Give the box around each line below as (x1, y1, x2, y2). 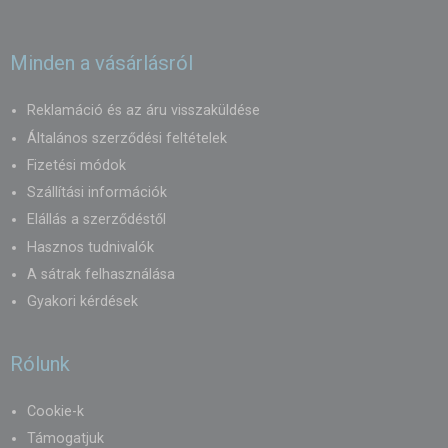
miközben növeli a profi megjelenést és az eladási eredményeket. (10, 13, 416, 31)
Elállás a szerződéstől (27, 211, 166, 229)
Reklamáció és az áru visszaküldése (27, 102, 260, 120)
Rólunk (10, 351, 70, 376)
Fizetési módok (27, 156, 126, 174)
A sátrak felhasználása (27, 266, 175, 284)
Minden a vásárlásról (10, 51, 193, 76)
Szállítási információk (27, 184, 167, 202)
